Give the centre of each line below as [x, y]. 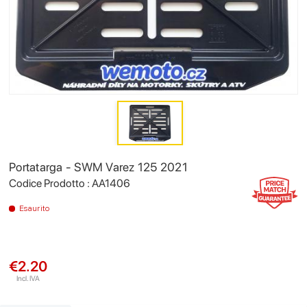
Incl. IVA [28, 278]
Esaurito [35, 208]
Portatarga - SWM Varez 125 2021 [98, 167]
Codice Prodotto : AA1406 [70, 183]
